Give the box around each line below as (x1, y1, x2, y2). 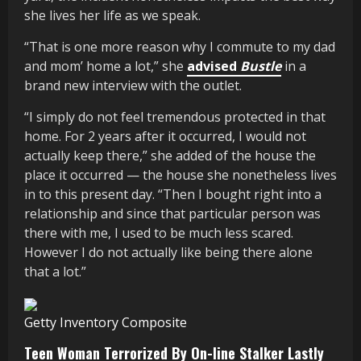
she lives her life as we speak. (24, 6, 201, 24)
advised (187, 56, 240, 75)
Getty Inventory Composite (24, 313, 187, 331)
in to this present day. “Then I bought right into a (24, 185, 322, 203)
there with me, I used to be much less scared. (24, 223, 293, 242)
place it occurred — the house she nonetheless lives (24, 165, 337, 184)
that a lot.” (24, 262, 86, 280)
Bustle (240, 56, 281, 75)
